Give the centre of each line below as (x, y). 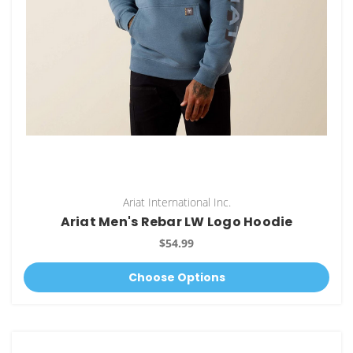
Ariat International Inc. (176, 203)
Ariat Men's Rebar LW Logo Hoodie (176, 222)
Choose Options (176, 278)
